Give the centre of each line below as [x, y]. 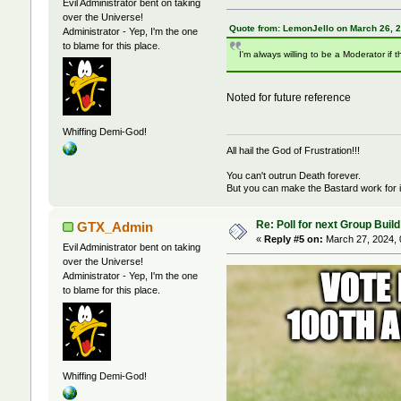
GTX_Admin [115, 227]
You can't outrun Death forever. [294, 176]
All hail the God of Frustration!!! [294, 151]
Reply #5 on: [293, 239]
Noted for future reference [289, 98]
